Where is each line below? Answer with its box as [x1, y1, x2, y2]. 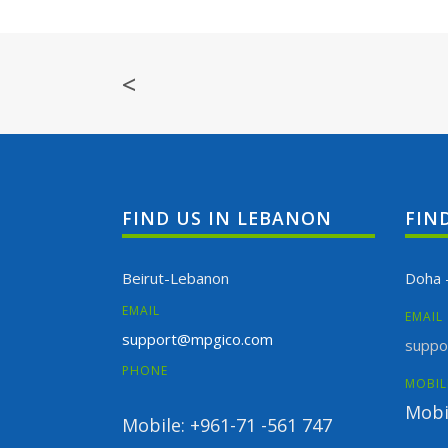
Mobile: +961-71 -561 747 [122, 413, 332, 438]
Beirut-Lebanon [122, 268, 229, 289]
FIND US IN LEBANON [122, 206, 332, 231]
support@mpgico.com [122, 328, 273, 349]
